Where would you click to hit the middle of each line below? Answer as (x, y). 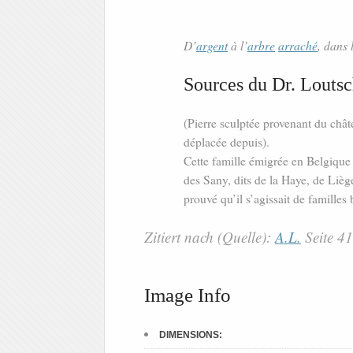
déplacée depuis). (227, 142)
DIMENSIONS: (191, 335)
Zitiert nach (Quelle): (210, 237)
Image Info (188, 295)
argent (212, 46)
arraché (298, 46)
